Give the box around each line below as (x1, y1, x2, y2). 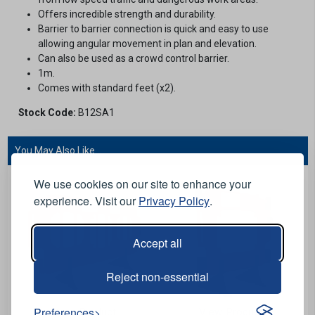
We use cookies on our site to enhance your (34, 176, 251, 192)
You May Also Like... (14, 144, 101, 156)
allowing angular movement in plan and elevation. (37, 37, 257, 49)
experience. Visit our (34, 193, 139, 209)
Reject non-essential (106, 269, 209, 285)
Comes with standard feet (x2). (37, 82, 176, 94)
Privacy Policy (139, 193, 210, 209)
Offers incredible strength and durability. (37, 8, 216, 20)
